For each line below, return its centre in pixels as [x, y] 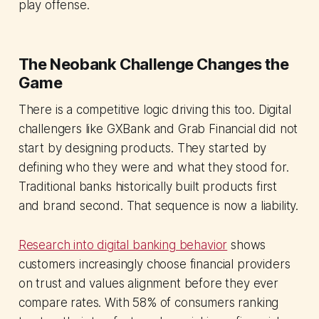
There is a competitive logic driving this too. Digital [155, 110]
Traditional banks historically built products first [148, 187]
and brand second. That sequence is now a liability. [158, 206]
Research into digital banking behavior [123, 245]
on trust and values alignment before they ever [148, 284]
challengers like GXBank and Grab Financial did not [158, 129]
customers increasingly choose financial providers [154, 265]
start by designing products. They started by [142, 148]
